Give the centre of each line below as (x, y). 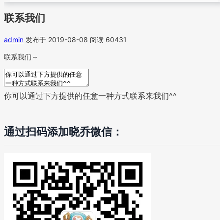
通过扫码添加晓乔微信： (63, 131)
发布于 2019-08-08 (57, 39)
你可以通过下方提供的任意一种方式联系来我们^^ (90, 96)
